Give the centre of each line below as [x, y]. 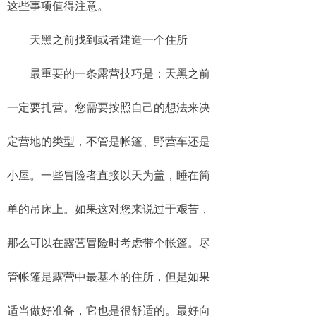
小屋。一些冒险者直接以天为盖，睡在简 [109, 175]
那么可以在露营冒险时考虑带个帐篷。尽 [109, 243]
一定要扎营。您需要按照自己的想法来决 [109, 107]
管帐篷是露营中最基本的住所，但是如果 [109, 276]
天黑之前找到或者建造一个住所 [97, 39]
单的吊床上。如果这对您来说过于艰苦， [109, 209]
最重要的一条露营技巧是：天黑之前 [109, 73]
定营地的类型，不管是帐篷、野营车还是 [109, 141]
